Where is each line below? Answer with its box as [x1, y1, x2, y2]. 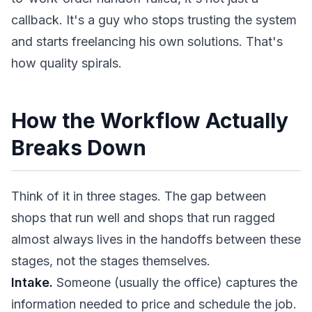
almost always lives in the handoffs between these [11, 232, 301, 247]
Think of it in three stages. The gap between [11, 189, 266, 203]
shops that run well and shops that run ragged [11, 210, 275, 225]
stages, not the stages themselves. [11, 253, 210, 268]
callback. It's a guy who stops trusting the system [11, 13, 297, 27]
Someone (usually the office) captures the [53, 275, 297, 290]
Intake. [11, 275, 53, 290]
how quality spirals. [11, 56, 122, 70]
